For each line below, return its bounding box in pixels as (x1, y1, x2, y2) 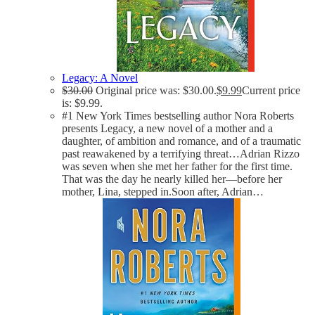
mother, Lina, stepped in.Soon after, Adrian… (62, 185, 264, 198)
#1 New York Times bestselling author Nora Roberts (62, 109, 294, 122)
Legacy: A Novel (62, 71, 138, 84)
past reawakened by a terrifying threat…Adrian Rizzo (62, 147, 300, 160)
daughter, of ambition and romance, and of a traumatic (62, 134, 301, 147)
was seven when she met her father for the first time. (62, 160, 292, 172)
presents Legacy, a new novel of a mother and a (62, 122, 273, 134)
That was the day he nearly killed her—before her (62, 172, 282, 185)
